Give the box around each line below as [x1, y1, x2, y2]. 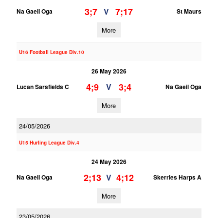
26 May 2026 [91, 67, 127, 75]
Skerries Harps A [153, 173, 201, 182]
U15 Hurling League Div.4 [18, 139, 79, 146]
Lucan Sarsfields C [16, 82, 69, 91]
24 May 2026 [91, 157, 127, 166]
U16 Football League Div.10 [18, 49, 84, 55]
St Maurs [176, 7, 201, 16]
